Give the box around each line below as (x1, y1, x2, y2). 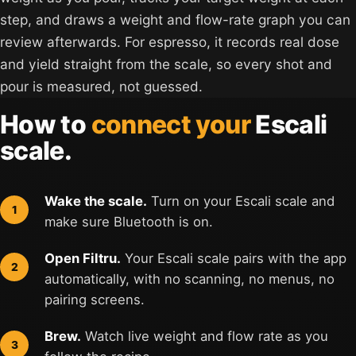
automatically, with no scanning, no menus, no (44, 271, 335, 288)
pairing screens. (44, 292, 145, 308)
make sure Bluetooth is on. (44, 214, 213, 230)
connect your (91, 109, 250, 141)
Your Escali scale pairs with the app (121, 250, 346, 267)
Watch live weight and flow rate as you (81, 328, 328, 345)
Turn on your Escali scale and (147, 193, 335, 210)
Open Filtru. (44, 250, 121, 267)
